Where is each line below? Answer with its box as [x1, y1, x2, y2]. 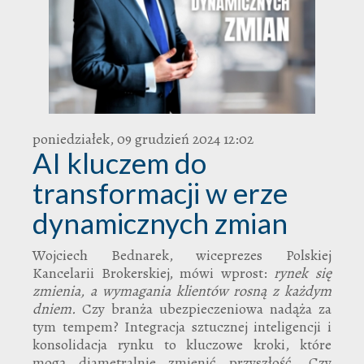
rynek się [274, 262, 332, 283]
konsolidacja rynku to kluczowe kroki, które [32, 334, 331, 354]
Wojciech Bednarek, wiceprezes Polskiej [32, 245, 331, 265]
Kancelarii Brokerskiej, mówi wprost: [32, 262, 275, 283]
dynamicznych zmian [32, 205, 288, 240]
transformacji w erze [32, 175, 288, 210]
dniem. [32, 298, 76, 318]
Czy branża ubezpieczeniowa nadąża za [76, 298, 331, 318]
